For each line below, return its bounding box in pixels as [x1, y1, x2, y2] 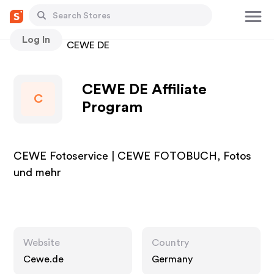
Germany [152, 254, 193, 264]
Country [152, 238, 189, 248]
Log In [22, 34, 50, 45]
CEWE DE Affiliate [82, 83, 207, 97]
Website [23, 238, 61, 248]
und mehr [13, 167, 62, 178]
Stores [13, 40, 43, 50]
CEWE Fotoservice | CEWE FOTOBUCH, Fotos [13, 150, 252, 161]
